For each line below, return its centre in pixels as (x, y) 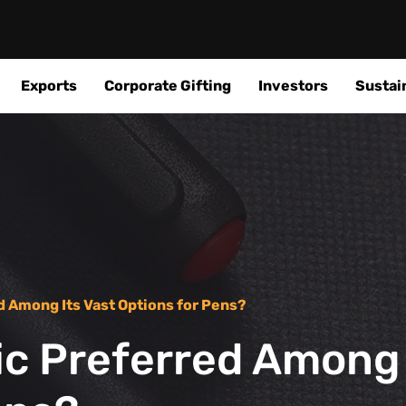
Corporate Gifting (168, 86)
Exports (49, 86)
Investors (293, 86)
